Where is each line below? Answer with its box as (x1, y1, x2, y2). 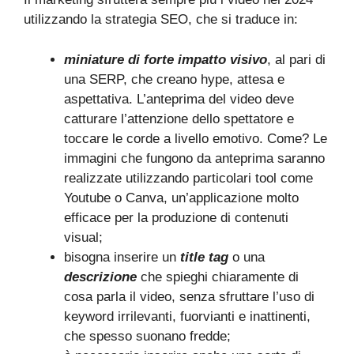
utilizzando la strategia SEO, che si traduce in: (24, 12, 298, 28)
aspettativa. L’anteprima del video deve (64, 91, 294, 107)
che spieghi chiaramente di (137, 269, 299, 284)
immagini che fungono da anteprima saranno (64, 150, 325, 166)
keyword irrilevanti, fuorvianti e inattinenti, (64, 308, 311, 324)
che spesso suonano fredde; (64, 328, 235, 344)
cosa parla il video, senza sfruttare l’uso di (64, 288, 314, 304)
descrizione (64, 269, 137, 284)
